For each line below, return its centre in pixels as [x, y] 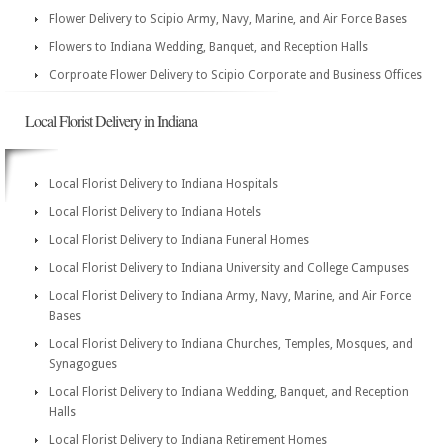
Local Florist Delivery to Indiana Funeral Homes [179, 240]
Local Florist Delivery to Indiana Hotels [155, 212]
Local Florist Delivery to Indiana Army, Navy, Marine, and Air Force [230, 296]
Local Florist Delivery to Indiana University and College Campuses [229, 268]
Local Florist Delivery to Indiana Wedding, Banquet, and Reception [229, 392]
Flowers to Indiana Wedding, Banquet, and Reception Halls [208, 47]
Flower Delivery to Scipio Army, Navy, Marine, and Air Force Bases [228, 19]
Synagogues [83, 364]
